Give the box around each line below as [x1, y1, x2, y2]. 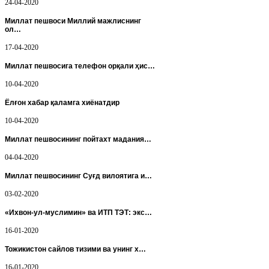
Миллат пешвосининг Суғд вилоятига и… [5, 172, 152, 181]
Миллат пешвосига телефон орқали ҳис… [5, 62, 155, 71]
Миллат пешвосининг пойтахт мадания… [5, 135, 151, 144]
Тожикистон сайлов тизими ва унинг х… [5, 244, 146, 253]
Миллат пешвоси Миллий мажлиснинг [5, 17, 141, 26]
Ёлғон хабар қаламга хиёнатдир [5, 98, 119, 107]
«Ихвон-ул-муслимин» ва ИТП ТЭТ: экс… [5, 208, 152, 217]
